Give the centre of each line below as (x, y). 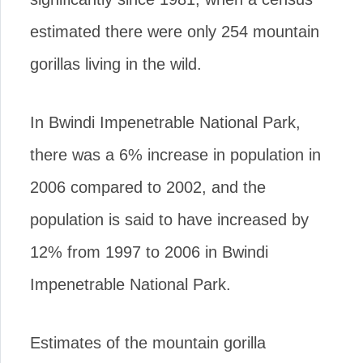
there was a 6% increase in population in (175, 154)
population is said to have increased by (169, 219)
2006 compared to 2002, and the (148, 187)
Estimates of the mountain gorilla (148, 342)
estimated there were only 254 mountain (175, 31)
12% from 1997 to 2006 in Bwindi (149, 252)
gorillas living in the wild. (116, 64)
